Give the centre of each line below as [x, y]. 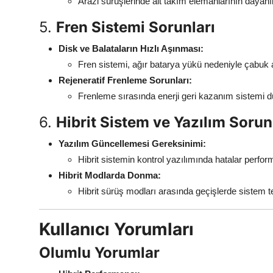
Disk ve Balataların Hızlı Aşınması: [131, 48]
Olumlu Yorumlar [99, 252]
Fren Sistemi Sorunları [136, 27]
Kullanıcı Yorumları [116, 229]
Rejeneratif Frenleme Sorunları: [125, 80]
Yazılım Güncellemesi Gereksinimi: [132, 143]
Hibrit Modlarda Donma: [110, 175]
